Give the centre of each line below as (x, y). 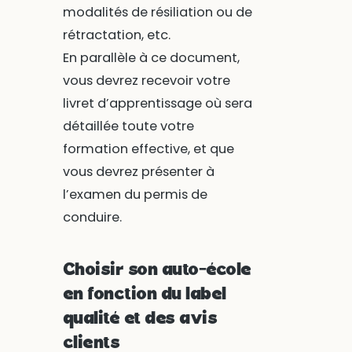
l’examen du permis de (135, 195)
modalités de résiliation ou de (157, 13)
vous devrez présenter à (138, 172)
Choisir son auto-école (157, 271)
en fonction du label (144, 295)
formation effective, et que (148, 149)
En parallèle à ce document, (151, 58)
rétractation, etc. (116, 35)
